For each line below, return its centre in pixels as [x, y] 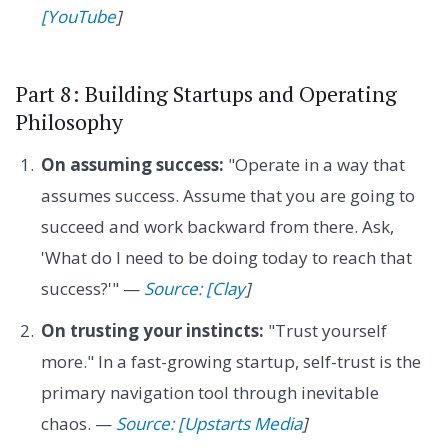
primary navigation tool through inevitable [209, 392]
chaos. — [78, 423]
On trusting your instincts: [152, 330]
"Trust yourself [325, 330]
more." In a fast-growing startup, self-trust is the [230, 361]
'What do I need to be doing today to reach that [226, 258]
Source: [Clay [194, 289]
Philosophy [69, 121]
